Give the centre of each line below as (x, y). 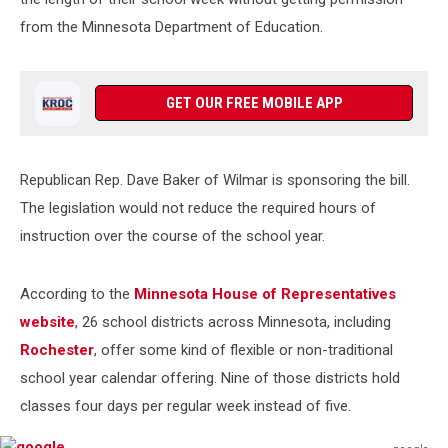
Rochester (57, 350)
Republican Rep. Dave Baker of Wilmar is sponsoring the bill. (215, 180)
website (47, 322)
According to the (75, 294)
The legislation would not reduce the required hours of (198, 208)
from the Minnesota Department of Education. (173, 27)
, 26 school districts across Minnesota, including (233, 322)
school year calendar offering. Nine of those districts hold (210, 378)
